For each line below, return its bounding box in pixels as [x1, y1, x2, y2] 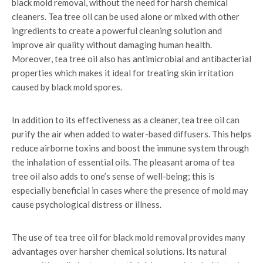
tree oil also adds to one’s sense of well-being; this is [12, 171, 215, 181]
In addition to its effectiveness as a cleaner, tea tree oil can [12, 114, 240, 125]
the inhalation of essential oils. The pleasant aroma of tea [12, 157, 235, 167]
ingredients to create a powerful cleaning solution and [12, 25, 222, 36]
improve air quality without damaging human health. [12, 39, 212, 50]
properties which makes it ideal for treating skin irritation [12, 68, 234, 78]
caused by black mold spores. [12, 82, 122, 92]
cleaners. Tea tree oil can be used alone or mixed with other [12, 11, 240, 22]
